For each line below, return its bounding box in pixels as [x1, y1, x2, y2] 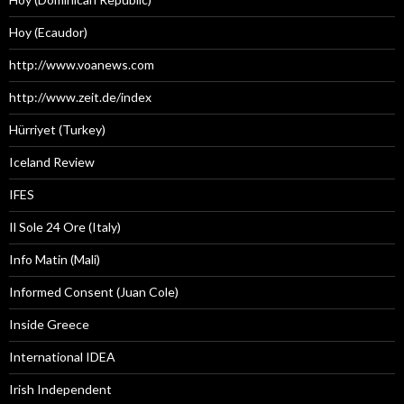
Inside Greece [9, 317, 89, 333]
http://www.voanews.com [9, 57, 154, 73]
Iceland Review [9, 154, 95, 170]
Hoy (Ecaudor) [9, 24, 87, 41]
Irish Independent [9, 381, 112, 398]
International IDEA [9, 349, 115, 365]
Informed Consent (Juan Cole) [9, 284, 179, 300]
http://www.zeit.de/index [9, 89, 151, 106]
